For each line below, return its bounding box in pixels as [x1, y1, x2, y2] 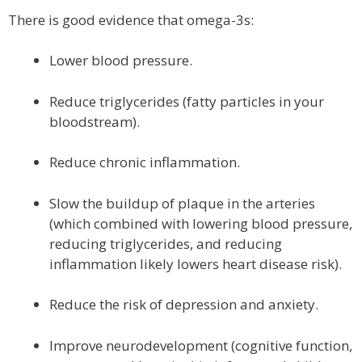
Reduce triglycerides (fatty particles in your [49, 91, 324, 111]
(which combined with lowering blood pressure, [49, 213, 352, 233]
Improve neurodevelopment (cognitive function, [49, 335, 352, 355]
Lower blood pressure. [49, 51, 192, 69]
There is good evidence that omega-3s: [8, 10, 254, 29]
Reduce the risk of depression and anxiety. [49, 295, 318, 314]
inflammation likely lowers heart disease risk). [49, 254, 342, 273]
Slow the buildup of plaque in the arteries [49, 193, 315, 213]
